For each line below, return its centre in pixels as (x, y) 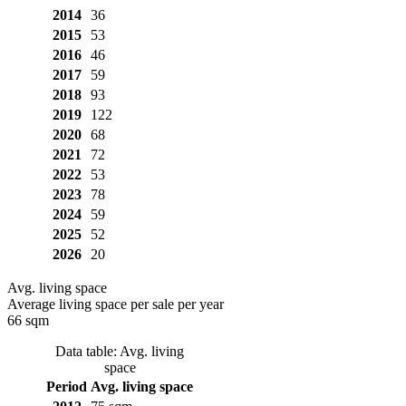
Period (67, 386)
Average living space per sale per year (116, 304)
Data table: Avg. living (120, 351)
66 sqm (28, 320)
